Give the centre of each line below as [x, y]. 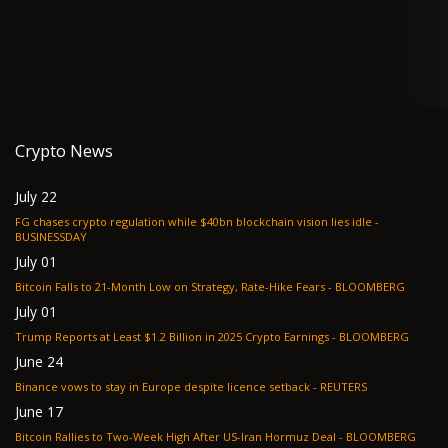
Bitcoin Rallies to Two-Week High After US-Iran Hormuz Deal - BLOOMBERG [381, 436]
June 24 [39, 361]
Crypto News [64, 151]
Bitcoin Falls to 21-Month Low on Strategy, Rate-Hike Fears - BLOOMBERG [210, 286]
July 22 [36, 196]
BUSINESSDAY [51, 236]
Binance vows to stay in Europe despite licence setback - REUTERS [191, 386]
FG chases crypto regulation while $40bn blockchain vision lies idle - [195, 221]
